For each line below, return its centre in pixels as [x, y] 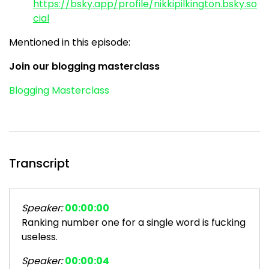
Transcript [39, 164]
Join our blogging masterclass [84, 67]
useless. [40, 237]
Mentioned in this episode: [70, 43]
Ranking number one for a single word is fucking [134, 223]
